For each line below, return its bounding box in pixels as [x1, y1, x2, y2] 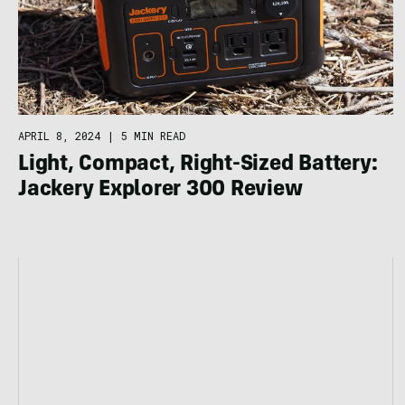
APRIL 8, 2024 [18, 127, 100, 143]
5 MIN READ [121, 127, 185, 143]
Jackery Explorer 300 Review [18, 179, 303, 202]
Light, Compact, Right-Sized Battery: [18, 154, 378, 176]
